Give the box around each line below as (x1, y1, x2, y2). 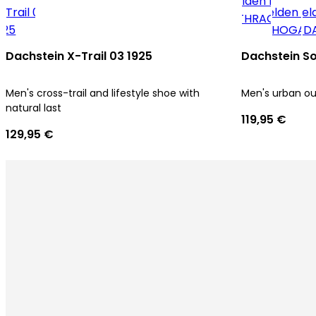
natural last (6, 101, 61, 115)
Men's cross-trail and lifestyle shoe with (6, 86, 200, 100)
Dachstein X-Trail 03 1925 (6, 48, 152, 64)
